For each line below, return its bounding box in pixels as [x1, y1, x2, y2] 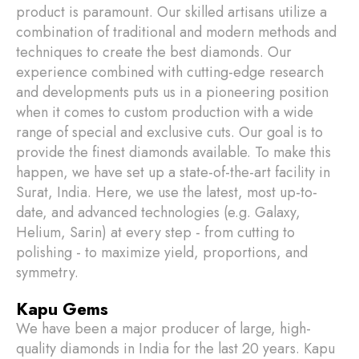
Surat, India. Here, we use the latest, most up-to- [16, 182, 317, 203]
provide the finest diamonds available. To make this [16, 142, 331, 163]
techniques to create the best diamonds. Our [16, 42, 292, 63]
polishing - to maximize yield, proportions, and [16, 242, 308, 263]
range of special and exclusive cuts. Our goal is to [16, 122, 323, 143]
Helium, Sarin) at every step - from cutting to [16, 222, 295, 243]
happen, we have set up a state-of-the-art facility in [16, 162, 330, 183]
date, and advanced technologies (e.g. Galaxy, [16, 202, 301, 223]
